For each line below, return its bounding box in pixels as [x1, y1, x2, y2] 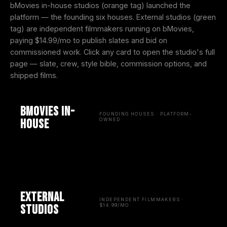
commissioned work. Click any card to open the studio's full [10, 48, 215, 57]
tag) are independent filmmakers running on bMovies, [10, 24, 194, 33]
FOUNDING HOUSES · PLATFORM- [99, 111, 193, 117]
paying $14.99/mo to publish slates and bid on [10, 36, 167, 45]
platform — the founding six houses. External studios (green [10, 13, 216, 22]
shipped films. [10, 71, 58, 80]
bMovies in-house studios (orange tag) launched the [10, 1, 191, 10]
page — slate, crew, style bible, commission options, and [10, 59, 207, 68]
